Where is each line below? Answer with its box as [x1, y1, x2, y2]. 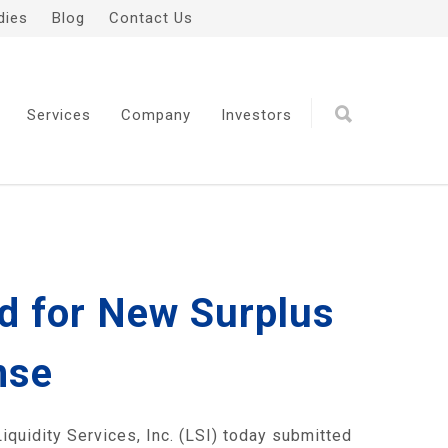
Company [121, 106, 191, 124]
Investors [221, 106, 292, 124]
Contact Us [109, 9, 193, 27]
